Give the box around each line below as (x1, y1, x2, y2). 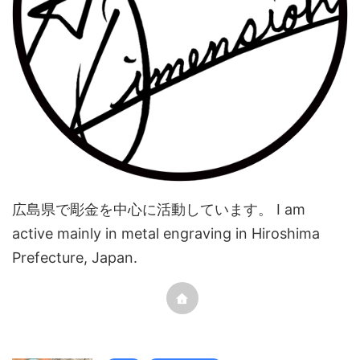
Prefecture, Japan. (12, 249, 137, 266)
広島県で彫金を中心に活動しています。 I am (12, 201, 305, 218)
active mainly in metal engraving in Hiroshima (12, 225, 320, 242)
